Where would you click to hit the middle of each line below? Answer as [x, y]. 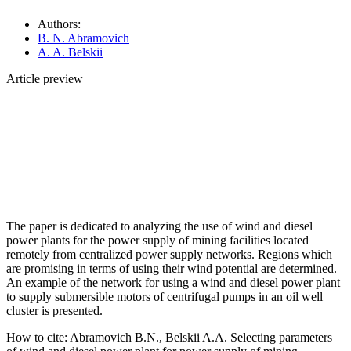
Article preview [45, 78]
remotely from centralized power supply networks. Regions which [169, 254]
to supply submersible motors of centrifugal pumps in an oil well [165, 296]
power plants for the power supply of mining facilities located [157, 240]
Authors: [59, 24]
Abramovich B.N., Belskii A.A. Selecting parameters [200, 337]
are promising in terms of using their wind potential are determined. [172, 268]
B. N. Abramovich [83, 38]
